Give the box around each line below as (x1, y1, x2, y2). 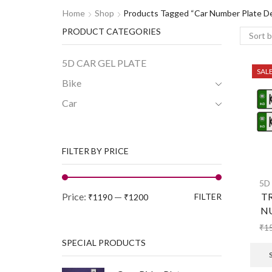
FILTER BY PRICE (62, 146, 129, 157)
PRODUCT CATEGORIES (62, 25, 161, 36)
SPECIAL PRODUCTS (62, 237, 146, 248)
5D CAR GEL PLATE (62, 57, 146, 69)
